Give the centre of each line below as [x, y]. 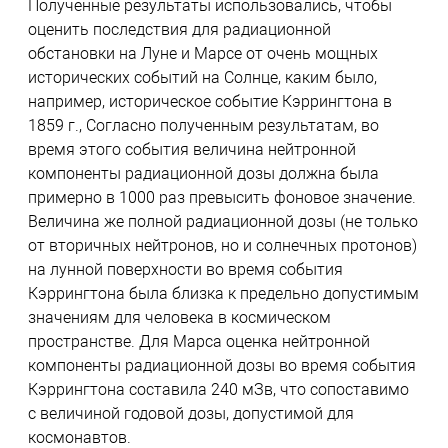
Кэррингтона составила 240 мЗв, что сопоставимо [218, 389]
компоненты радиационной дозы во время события [221, 365]
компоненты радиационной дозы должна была [203, 173]
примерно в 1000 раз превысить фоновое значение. [221, 197]
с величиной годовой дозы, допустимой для [190, 413]
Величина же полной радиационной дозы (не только [222, 221]
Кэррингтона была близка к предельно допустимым [223, 293]
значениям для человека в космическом [179, 317]
